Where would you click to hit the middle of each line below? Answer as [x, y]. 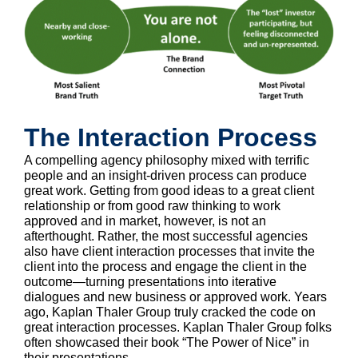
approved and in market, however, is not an [145, 221]
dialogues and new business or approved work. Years [175, 297]
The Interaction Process [171, 138]
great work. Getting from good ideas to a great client [169, 191]
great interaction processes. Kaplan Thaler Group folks [178, 328]
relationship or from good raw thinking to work [152, 206]
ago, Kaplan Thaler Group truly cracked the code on [170, 312]
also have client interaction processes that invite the [169, 252]
